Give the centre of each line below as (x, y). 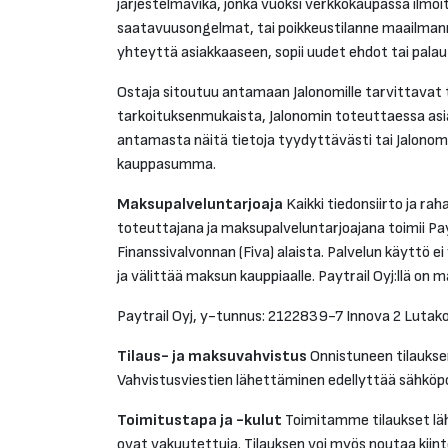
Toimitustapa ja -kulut (199, 420)
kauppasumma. (166, 164)
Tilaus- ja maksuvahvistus (212, 356)
